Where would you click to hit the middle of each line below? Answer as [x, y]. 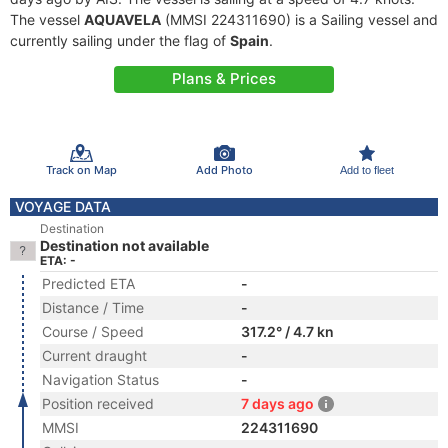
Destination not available [124, 245]
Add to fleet [366, 169]
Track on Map [81, 169]
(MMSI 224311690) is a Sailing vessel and [299, 19]
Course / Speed [93, 331]
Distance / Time [93, 307]
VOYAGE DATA [63, 206]
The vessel [47, 19]
